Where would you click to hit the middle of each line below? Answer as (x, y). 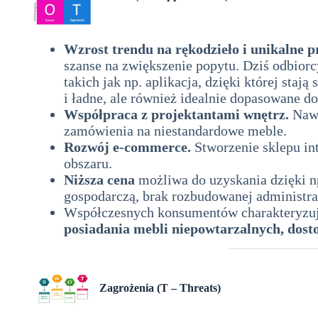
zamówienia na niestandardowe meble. (175, 130)
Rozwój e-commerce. (127, 147)
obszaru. (88, 163)
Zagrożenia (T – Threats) (160, 287)
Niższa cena (99, 179)
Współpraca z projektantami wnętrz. (176, 114)
